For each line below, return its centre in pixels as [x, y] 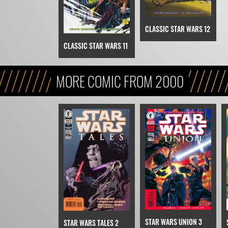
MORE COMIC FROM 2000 [120, 81]
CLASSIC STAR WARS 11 [95, 45]
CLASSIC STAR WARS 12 [177, 28]
